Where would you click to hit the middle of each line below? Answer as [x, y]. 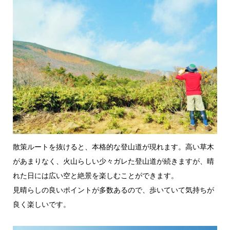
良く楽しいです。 [41, 204]
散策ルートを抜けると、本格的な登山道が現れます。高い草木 [113, 147]
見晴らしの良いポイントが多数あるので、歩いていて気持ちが [113, 190]
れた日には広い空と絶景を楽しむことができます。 [95, 176]
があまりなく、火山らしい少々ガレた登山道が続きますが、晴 [113, 161]
